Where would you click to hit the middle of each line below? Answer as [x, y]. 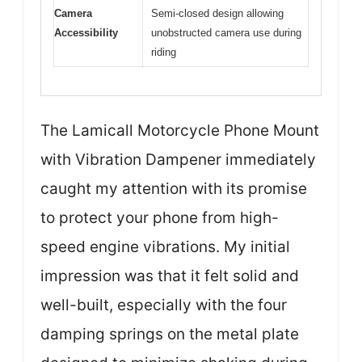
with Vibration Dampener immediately [178, 159]
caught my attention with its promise [174, 188]
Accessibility [86, 33]
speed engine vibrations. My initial [165, 246]
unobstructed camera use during [226, 33]
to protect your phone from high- [160, 217]
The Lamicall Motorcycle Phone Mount [180, 130]
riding [164, 52]
